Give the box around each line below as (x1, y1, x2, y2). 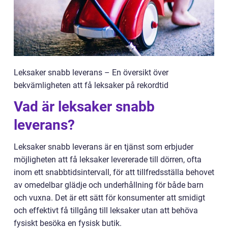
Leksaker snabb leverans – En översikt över (14, 68, 168, 77)
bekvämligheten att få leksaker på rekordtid (14, 80, 168, 90)
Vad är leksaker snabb (14, 98, 155, 115)
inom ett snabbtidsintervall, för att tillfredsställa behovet (14, 167, 214, 177)
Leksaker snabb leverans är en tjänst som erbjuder (14, 142, 193, 152)
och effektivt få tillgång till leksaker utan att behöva (14, 206, 198, 215)
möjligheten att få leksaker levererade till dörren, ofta (14, 155, 202, 164)
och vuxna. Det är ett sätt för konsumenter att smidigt (14, 193, 205, 203)
